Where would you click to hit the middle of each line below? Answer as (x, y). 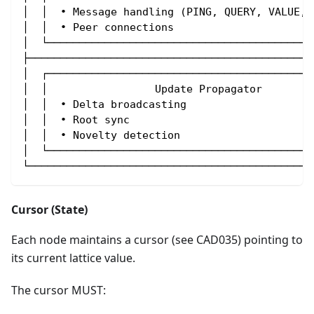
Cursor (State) (49, 210)
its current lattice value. (73, 258)
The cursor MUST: (59, 290)
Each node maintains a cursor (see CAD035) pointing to (157, 240)
